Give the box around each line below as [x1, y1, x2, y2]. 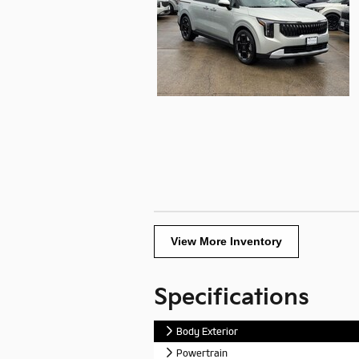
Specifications [154, 284, 309, 312]
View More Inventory [171, 234, 282, 248]
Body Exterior [176, 325, 239, 337]
